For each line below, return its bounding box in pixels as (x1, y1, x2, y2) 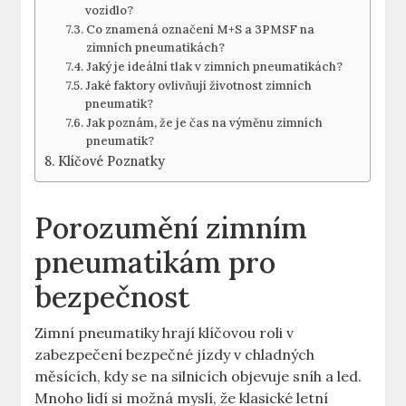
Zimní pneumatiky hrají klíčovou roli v (34, 324, 295, 343)
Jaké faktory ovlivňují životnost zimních (84, 78, 312, 94)
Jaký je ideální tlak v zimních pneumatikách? (85, 59, 343, 75)
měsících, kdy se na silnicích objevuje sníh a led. (34, 367, 362, 386)
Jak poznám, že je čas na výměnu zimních (85, 115, 323, 131)
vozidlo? (84, 3, 133, 19)
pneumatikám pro (34, 244, 276, 282)
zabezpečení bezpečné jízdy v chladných (34, 345, 315, 364)
